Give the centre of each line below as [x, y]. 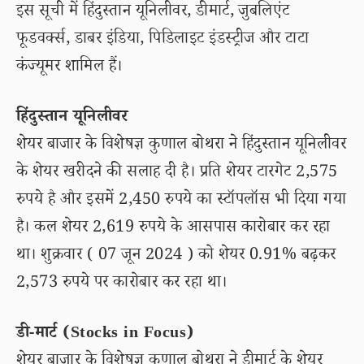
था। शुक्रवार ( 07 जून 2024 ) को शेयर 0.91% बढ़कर [176, 257]
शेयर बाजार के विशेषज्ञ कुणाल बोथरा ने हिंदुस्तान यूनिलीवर [182, 146]
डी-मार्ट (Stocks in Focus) [105, 335]
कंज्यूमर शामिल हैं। [69, 68]
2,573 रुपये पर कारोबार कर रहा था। [122, 284]
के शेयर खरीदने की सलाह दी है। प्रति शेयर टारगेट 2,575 [177, 174]
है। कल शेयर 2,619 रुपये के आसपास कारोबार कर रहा [173, 229]
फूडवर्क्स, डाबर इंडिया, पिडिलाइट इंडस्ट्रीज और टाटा [163, 41]
